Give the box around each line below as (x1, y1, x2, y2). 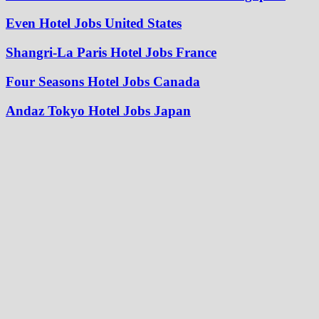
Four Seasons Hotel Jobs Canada (6, 73, 200, 89)
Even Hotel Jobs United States (6, 16, 182, 31)
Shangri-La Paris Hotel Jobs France (6, 45, 216, 61)
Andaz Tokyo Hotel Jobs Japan (6, 103, 191, 118)
